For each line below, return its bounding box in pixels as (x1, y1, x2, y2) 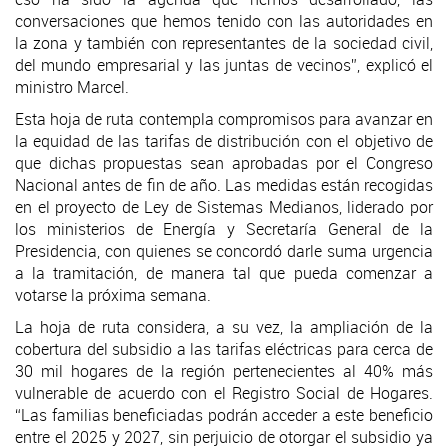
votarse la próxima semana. (15, 283, 211, 306)
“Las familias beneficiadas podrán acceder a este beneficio (15, 403, 433, 426)
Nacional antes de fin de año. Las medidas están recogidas (15, 173, 433, 196)
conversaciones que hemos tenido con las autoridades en (15, 9, 433, 32)
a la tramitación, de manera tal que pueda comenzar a (15, 261, 433, 284)
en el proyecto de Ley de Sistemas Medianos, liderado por (15, 195, 433, 218)
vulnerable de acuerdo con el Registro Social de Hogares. (15, 381, 433, 404)
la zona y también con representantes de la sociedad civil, (15, 31, 433, 54)
